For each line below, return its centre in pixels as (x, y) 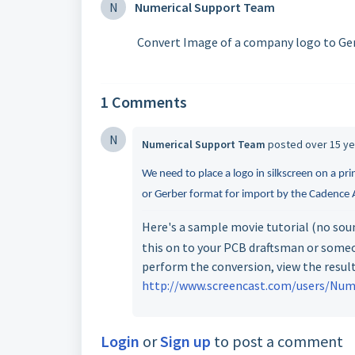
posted (286, 144)
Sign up (185, 341)
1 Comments (144, 102)
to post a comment (277, 341)
